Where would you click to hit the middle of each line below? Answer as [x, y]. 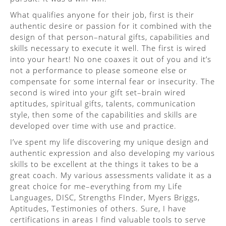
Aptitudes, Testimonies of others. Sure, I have [98, 208]
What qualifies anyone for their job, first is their [102, 15]
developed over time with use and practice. [93, 126]
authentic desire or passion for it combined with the [111, 26]
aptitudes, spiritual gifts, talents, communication [103, 103]
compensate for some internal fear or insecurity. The [112, 81]
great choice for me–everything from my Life [96, 186]
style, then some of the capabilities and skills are [104, 115]
